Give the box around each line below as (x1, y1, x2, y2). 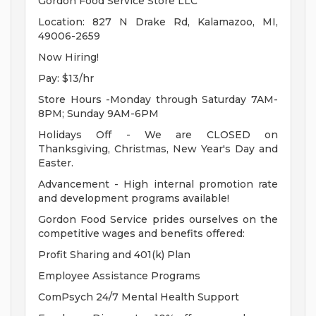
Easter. (38, 157, 73, 170)
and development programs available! (38, 192, 229, 205)
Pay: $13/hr (38, 72, 94, 85)
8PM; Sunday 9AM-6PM (38, 107, 159, 121)
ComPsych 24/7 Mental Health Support (38, 291, 239, 304)
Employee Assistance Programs (38, 269, 200, 283)
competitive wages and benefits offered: (38, 227, 245, 241)
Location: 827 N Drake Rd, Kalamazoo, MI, (38, 16, 278, 29)
